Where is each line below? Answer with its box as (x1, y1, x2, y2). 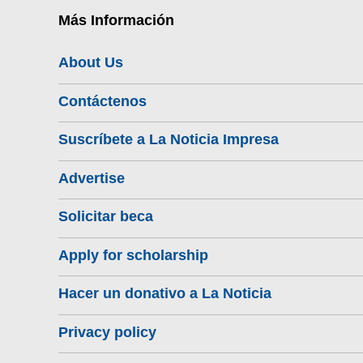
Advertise (58, 169, 125, 186)
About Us (58, 54, 123, 70)
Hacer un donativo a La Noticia (58, 285, 271, 301)
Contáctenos (58, 92, 147, 109)
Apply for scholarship (58, 246, 208, 263)
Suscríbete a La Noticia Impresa (58, 131, 279, 147)
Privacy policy (58, 323, 156, 340)
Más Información (58, 12, 174, 28)
